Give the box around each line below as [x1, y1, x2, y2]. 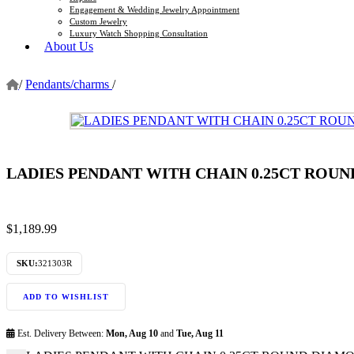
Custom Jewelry [70, 16, 127, 26]
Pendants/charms [25, 77, 112, 91]
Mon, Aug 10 [106, 327, 158, 339]
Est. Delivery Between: [15, 327, 106, 339]
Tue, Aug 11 [176, 327, 224, 339]
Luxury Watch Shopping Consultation [70, 28, 208, 38]
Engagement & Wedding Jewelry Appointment [70, 4, 239, 14]
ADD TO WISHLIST [23, 292, 109, 301]
